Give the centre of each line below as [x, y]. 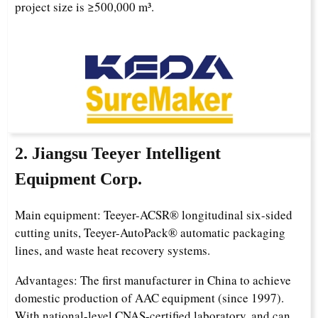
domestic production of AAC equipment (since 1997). [149, 298]
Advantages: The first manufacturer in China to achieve [153, 280]
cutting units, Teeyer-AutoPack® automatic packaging [150, 233]
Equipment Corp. [78, 179]
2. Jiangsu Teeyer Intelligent [118, 154]
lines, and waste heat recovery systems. [113, 251]
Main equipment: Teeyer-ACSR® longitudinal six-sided [154, 215]
